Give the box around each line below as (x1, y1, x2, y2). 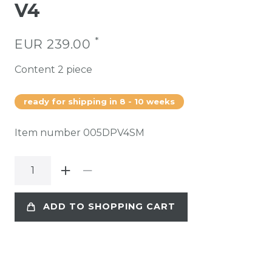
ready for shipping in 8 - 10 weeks (24, 96, 175, 106)
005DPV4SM (83, 126, 144, 138)
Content (15, 63, 58, 75)
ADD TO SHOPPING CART (43, 201, 175, 212)
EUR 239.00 (15, 36, 95, 52)
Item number (15, 126, 83, 138)
